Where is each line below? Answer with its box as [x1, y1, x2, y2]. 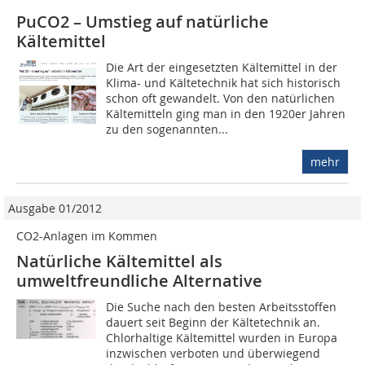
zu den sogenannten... [106, 121, 229, 138]
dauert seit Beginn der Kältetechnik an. [106, 314, 321, 331]
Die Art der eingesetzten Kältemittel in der [106, 59, 338, 76]
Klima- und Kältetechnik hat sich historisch [106, 75, 341, 91]
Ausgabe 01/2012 [8, 200, 102, 217]
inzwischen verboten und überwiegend [106, 345, 321, 362]
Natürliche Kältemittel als [16, 250, 222, 273]
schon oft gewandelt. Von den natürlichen [106, 90, 336, 107]
